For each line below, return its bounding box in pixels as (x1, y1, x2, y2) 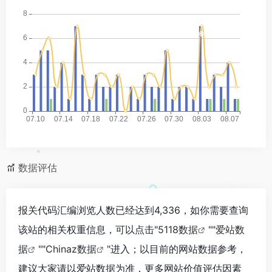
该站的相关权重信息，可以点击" (18, 223, 158, 236)
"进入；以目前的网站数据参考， (107, 242, 246, 255)
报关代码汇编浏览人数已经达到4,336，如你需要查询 (18, 203, 248, 216)
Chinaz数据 (46, 242, 97, 255)
